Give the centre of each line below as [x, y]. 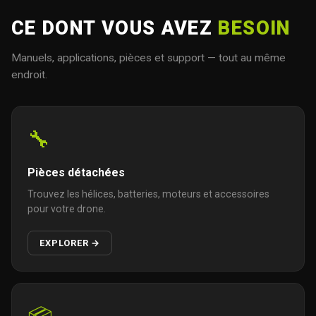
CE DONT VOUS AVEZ [115, 28]
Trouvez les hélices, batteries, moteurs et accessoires [149, 194]
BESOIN [254, 28]
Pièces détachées [77, 173]
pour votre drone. [67, 209]
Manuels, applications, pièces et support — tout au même [148, 57]
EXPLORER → [70, 243]
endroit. [29, 74]
